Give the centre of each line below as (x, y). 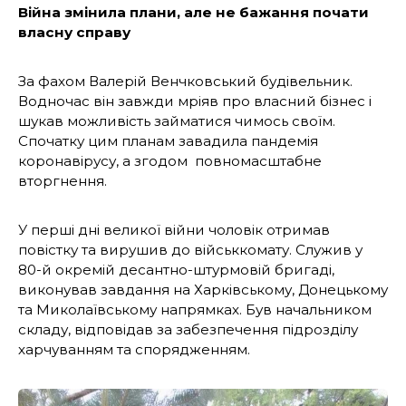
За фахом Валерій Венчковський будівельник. (185, 82)
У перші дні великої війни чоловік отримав (174, 230)
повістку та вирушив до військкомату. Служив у (190, 250)
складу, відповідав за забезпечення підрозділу (188, 330)
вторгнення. (63, 181)
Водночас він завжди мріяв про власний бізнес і (195, 101)
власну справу (74, 33)
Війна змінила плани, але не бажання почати (193, 13)
